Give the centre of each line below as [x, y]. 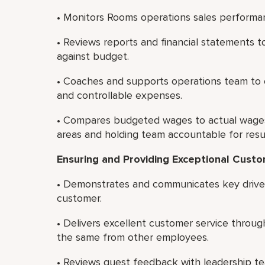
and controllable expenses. [119, 95]
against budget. [93, 56]
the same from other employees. [133, 237]
